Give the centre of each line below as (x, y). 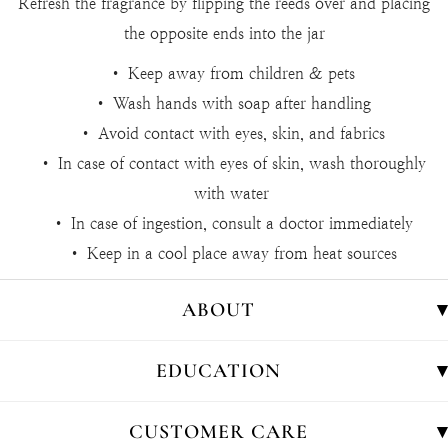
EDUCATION (218, 370)
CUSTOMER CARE (218, 431)
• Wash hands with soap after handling (231, 103)
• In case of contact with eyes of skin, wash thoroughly (231, 163)
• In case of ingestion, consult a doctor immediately (231, 223)
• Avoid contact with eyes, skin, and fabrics (231, 133)
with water (231, 193)
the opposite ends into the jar (224, 33)
